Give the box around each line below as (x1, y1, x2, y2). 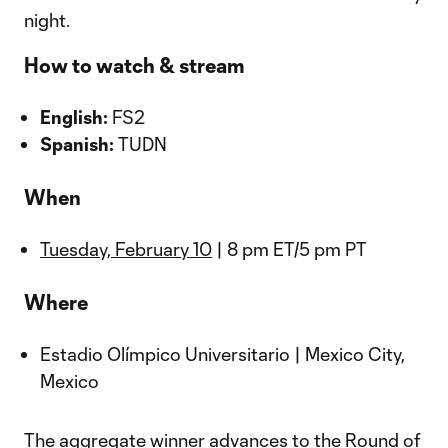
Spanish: (40, 133, 114, 155)
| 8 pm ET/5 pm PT (212, 238, 367, 260)
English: (40, 106, 108, 128)
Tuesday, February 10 (40, 238, 212, 260)
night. (24, 9, 70, 31)
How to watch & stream (24, 53, 245, 77)
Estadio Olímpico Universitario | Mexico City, (40, 343, 405, 365)
